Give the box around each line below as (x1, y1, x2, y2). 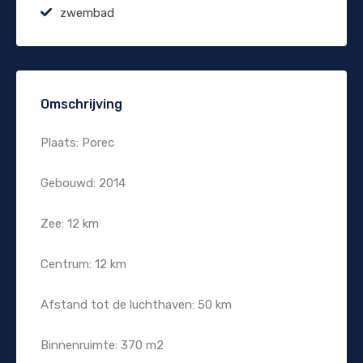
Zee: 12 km (41, 216, 99, 231)
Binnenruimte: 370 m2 (41, 337, 164, 352)
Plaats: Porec (41, 135, 114, 150)
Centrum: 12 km (41, 256, 126, 271)
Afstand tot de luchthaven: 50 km (41, 297, 232, 312)
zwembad (60, 5, 114, 20)
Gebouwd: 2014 (41, 175, 126, 190)
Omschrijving (41, 96, 122, 112)
